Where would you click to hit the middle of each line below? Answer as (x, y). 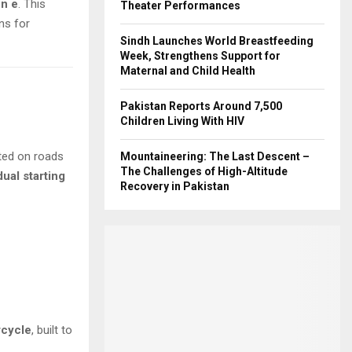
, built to (52, 330)
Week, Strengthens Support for (200, 56)
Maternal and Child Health (188, 71)
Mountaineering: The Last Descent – (215, 156)
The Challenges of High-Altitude (204, 171)
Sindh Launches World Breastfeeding (217, 41)
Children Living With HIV (182, 121)
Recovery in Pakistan (175, 186)
